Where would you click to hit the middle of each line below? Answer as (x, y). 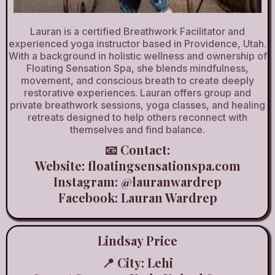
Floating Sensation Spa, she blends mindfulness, (137, 68)
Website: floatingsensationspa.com (137, 165)
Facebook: (89, 197)
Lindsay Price (137, 240)
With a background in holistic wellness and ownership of (137, 56)
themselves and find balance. (137, 130)
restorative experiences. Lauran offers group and (137, 93)
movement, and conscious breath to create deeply (137, 80)
